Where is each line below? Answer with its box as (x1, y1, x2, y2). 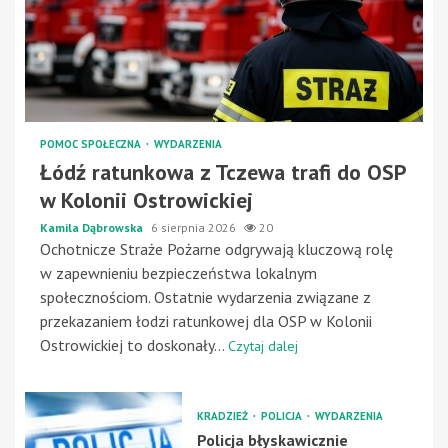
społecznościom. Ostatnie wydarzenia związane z (40, 287, 371, 308)
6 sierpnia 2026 (151, 220, 239, 236)
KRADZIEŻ (196, 409, 251, 424)
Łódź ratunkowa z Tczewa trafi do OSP (40, 158, 406, 187)
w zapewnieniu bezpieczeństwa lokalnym (40, 263, 317, 284)
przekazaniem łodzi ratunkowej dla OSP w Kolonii (40, 311, 372, 332)
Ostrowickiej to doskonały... (40, 335, 228, 356)
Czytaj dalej (228, 337, 298, 356)
